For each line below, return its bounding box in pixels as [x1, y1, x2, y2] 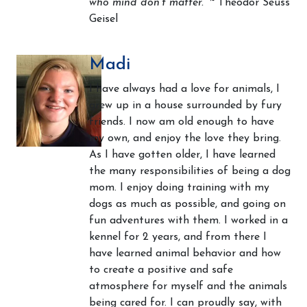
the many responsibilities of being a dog [89, 166, 291, 177]
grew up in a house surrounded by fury [89, 100, 282, 111]
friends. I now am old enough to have [89, 116, 274, 127]
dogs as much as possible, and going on [89, 199, 286, 210]
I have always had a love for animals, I [89, 84, 280, 95]
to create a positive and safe [89, 265, 233, 275]
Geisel [89, 14, 118, 25]
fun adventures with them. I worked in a [89, 215, 288, 226]
